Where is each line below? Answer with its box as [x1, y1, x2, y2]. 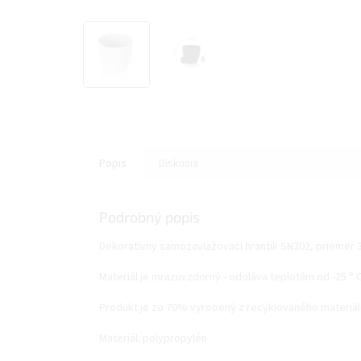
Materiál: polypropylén [99, 330, 207, 347]
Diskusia [159, 156, 198, 172]
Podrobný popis [99, 208, 200, 226]
